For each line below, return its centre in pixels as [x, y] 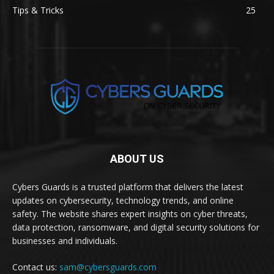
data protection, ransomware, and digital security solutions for [136, 227]
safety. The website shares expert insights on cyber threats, [130, 213]
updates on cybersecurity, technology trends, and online [123, 200]
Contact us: [36, 267]
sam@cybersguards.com [108, 267]
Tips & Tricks [38, 10]
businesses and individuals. [65, 240]
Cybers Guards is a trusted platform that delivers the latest [128, 187]
